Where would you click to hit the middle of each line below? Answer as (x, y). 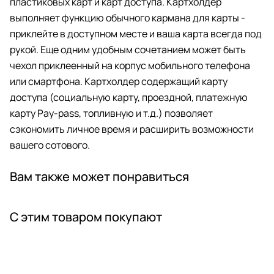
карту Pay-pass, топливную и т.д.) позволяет (111, 113)
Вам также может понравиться (99, 176)
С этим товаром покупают (86, 217)
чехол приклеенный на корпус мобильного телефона (130, 65)
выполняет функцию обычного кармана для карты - (128, 17)
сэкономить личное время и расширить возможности (132, 129)
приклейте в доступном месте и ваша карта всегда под (136, 33)
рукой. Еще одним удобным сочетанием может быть (128, 49)
